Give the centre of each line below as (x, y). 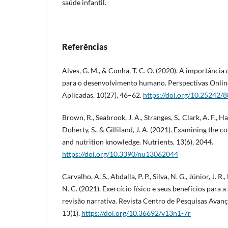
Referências (85, 46)
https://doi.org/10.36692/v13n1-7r (136, 213)
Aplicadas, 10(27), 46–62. (103, 95)
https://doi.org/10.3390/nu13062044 (120, 154)
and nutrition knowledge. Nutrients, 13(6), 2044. (138, 141)
